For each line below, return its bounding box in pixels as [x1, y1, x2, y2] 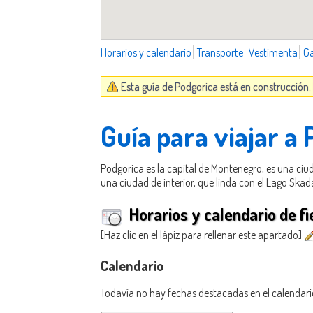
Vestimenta [249, 45, 298, 59]
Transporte [197, 45, 243, 59]
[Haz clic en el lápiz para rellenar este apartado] [101, 228, 304, 242]
